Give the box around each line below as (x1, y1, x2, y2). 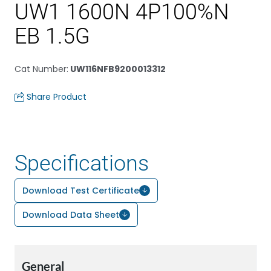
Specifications (15, 151, 149, 176)
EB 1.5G (15, 24, 90, 49)
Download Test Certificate (22, 184, 139, 197)
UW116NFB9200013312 (68, 63, 166, 75)
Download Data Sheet (22, 209, 119, 221)
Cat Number (15, 63, 67, 75)
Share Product (27, 91, 87, 103)
